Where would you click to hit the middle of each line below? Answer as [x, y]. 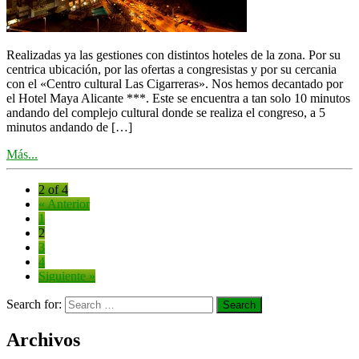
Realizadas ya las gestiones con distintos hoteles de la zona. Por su [173, 54]
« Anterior [64, 204]
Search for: [34, 304]
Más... [22, 154]
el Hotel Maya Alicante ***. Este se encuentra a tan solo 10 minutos [178, 98]
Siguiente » [67, 276]
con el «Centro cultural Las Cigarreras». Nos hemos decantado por [175, 83]
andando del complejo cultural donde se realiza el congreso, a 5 [166, 112]
